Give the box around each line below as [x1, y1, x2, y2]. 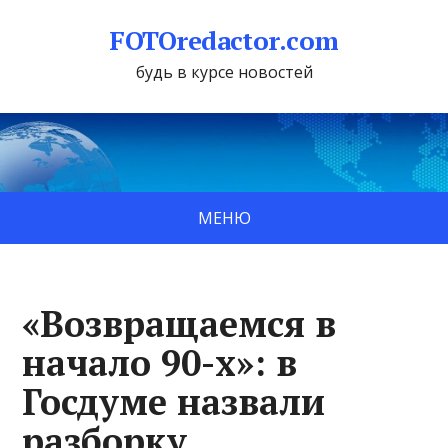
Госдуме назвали [22, 377, 326, 425]
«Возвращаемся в [22, 299, 337, 347]
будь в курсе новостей [135, 61, 313, 83]
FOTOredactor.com [109, 23, 339, 57]
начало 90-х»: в [22, 338, 298, 386]
